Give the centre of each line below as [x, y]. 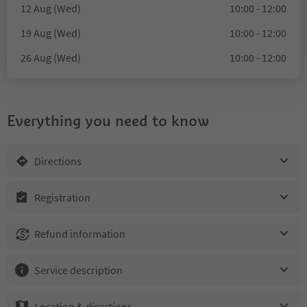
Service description [78, 270]
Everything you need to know [108, 121]
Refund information [80, 233]
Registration [62, 197]
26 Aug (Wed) [51, 58]
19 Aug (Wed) [51, 33]
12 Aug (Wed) [51, 8]
